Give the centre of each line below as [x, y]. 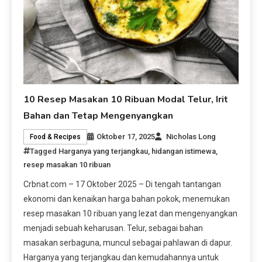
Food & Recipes [56, 137]
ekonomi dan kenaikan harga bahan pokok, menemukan [127, 199]
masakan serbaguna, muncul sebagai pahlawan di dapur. [128, 242]
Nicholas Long [191, 136]
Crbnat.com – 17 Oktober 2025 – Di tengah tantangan [123, 184]
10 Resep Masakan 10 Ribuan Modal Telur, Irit [126, 99]
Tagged [44, 151]
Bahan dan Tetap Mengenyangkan [99, 116]
